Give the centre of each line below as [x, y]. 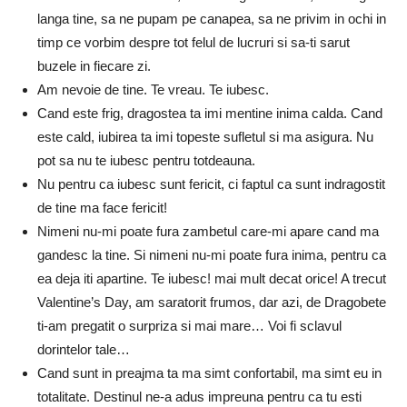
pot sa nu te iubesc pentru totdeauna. [146, 160]
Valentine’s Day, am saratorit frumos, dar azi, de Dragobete [212, 302]
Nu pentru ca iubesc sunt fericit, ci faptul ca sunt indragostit [211, 184]
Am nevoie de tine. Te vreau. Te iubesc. [153, 89]
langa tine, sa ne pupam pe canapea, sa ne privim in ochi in [212, 18]
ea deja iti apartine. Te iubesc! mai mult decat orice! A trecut [212, 278]
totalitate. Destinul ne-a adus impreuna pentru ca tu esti [199, 396]
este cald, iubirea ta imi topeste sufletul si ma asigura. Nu [205, 136]
